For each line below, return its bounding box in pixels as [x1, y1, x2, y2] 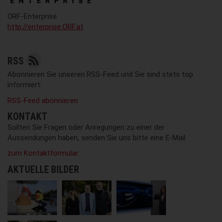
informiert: [7, 80, 42, 90]
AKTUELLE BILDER [7, 164, 79, 175]
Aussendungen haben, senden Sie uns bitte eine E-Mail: [7, 133, 187, 143]
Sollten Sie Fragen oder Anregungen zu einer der [7, 123, 165, 132]
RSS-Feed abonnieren [7, 96, 78, 105]
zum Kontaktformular [7, 149, 78, 158]
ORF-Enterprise [7, 12, 57, 21]
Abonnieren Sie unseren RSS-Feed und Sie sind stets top [7, 70, 193, 79]
